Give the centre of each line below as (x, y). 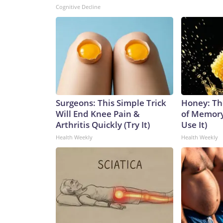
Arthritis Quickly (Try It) (103, 125)
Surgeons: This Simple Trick (111, 103)
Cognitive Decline (78, 7)
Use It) (194, 125)
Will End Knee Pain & (98, 114)
